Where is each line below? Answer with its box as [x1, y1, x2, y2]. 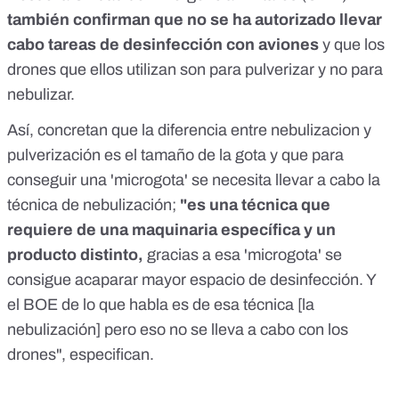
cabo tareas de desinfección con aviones [7, 36, 319, 54]
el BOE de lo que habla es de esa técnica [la [7, 296, 314, 314]
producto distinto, [7, 246, 147, 265]
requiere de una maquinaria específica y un [7, 221, 336, 240]
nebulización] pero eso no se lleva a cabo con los [7, 321, 348, 339]
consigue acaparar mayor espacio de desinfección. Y [7, 271, 376, 289]
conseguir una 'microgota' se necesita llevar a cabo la [7, 171, 380, 190]
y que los [319, 36, 385, 54]
